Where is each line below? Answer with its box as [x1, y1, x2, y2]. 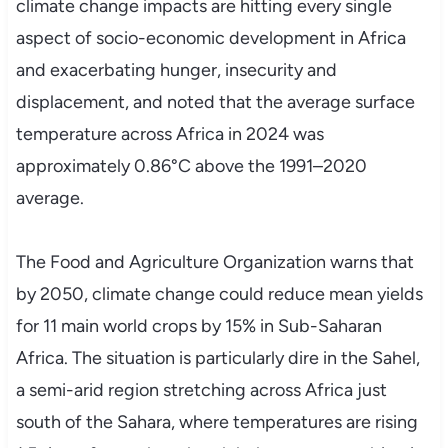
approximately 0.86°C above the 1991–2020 [15, 154, 367, 177]
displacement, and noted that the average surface [15, 90, 415, 113]
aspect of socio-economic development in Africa [15, 26, 406, 49]
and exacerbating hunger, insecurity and [15, 58, 337, 81]
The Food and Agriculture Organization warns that [15, 250, 414, 273]
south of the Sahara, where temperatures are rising [15, 410, 418, 433]
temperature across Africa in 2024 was [15, 122, 324, 145]
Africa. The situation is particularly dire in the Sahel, [15, 346, 420, 369]
